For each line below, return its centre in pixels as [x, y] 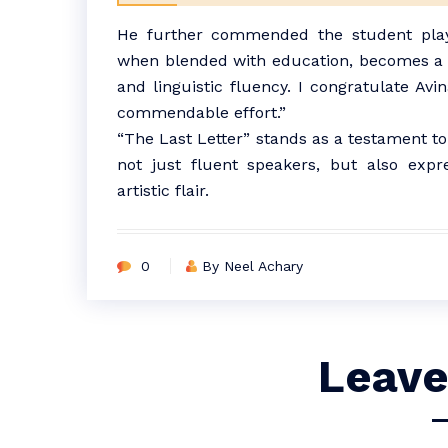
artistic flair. [163, 190]
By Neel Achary [252, 266]
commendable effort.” [201, 112]
